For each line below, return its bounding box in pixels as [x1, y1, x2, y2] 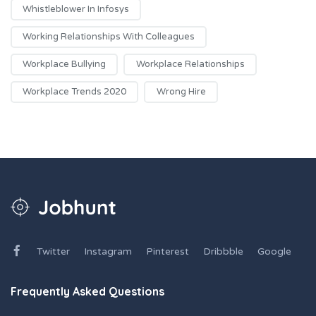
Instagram [83, 245, 132, 258]
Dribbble [202, 245, 243, 258]
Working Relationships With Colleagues [23, 31, 195, 43]
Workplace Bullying [23, 59, 107, 71]
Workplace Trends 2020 [23, 86, 127, 98]
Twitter [36, 245, 70, 258]
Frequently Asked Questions [11, 284, 164, 299]
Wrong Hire [156, 86, 206, 98]
